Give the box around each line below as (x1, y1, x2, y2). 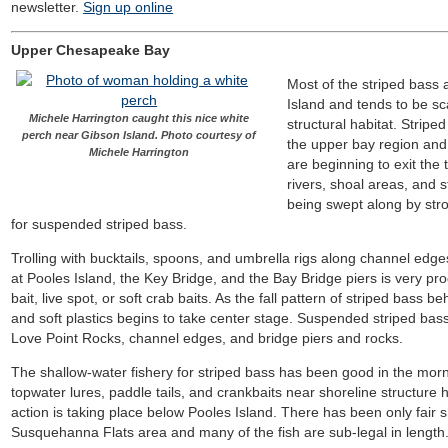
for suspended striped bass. (11, 216, 188, 232)
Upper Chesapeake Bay (11, 42, 171, 58)
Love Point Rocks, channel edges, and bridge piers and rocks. (11, 330, 404, 346)
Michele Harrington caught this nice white (29, 112, 250, 124)
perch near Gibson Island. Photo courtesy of (22, 129, 257, 141)
